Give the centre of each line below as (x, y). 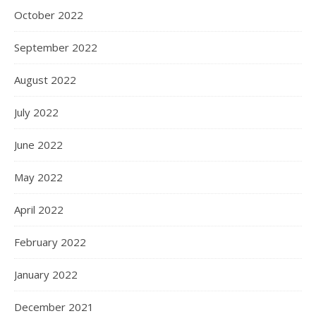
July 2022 (36, 112)
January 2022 (46, 274)
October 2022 (49, 15)
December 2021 (54, 307)
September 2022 (56, 47)
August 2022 (45, 80)
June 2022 (38, 145)
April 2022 (39, 209)
